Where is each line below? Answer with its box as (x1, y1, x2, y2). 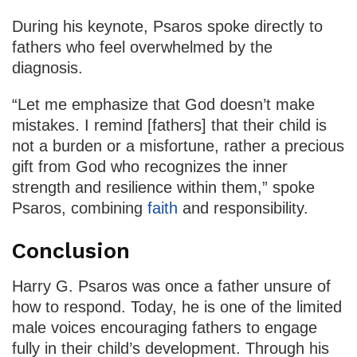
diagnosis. (12, 58, 83, 76)
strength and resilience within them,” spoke (12, 178, 315, 196)
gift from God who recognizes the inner (12, 157, 288, 175)
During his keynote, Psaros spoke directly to (12, 17, 323, 35)
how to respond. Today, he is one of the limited (12, 298, 342, 316)
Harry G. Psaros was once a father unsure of (12, 277, 331, 296)
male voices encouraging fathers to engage (12, 319, 317, 337)
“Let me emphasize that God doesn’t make (12, 95, 315, 113)
